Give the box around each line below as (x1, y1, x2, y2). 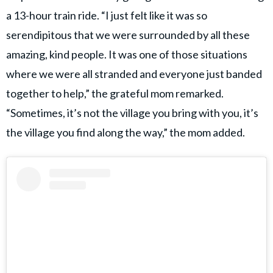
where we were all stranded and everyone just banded (6, 66, 262, 80)
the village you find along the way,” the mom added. (6, 125, 245, 139)
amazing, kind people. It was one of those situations (6, 47, 247, 61)
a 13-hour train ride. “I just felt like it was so (6, 8, 207, 22)
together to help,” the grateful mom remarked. (6, 86, 224, 100)
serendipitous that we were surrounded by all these (6, 27, 250, 41)
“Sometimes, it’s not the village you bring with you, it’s (6, 105, 258, 119)
